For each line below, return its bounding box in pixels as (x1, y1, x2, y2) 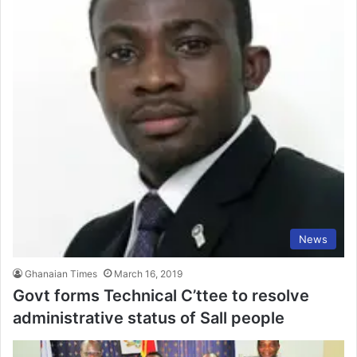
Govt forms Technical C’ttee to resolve (13, 286, 309, 306)
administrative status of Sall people (13, 308, 284, 328)
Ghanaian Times (25, 268, 97, 280)
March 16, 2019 (114, 268, 182, 280)
